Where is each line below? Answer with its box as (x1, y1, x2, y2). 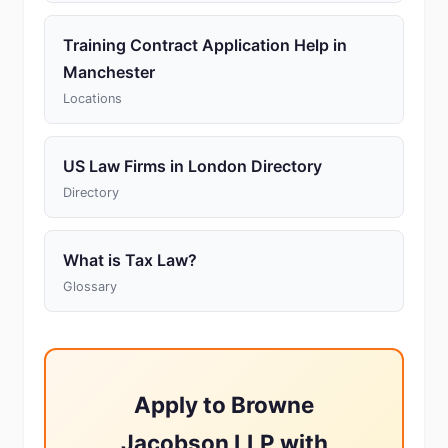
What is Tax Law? (63, 250, 197, 270)
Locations (63, 91, 122, 106)
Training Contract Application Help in (63, 35, 347, 55)
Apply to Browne (134, 391, 314, 418)
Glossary (63, 279, 117, 294)
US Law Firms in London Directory (63, 156, 322, 176)
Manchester (63, 62, 155, 82)
